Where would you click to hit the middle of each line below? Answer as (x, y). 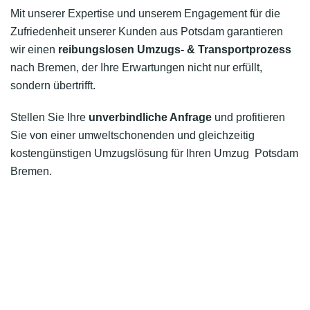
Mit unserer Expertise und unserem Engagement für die (145, 13)
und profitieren (248, 117)
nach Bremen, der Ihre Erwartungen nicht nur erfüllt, (136, 67)
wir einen (34, 49)
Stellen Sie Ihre (49, 117)
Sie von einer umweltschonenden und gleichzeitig (133, 135)
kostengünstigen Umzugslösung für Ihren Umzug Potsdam (154, 153)
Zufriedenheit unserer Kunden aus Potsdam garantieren (147, 31)
